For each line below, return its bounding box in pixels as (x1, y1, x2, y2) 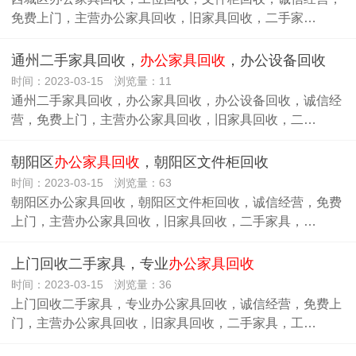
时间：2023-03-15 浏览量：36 (11, 278, 172, 291)
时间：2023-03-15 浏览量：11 (11, 75, 172, 87)
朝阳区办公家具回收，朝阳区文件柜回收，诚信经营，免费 (11, 195, 342, 209)
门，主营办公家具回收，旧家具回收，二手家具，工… (11, 315, 316, 330)
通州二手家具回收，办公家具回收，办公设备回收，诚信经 (11, 93, 342, 107)
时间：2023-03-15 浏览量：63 (11, 176, 172, 189)
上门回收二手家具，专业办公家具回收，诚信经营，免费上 (11, 296, 342, 311)
